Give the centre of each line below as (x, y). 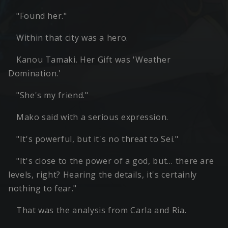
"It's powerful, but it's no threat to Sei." (97, 139)
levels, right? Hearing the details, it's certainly (103, 175)
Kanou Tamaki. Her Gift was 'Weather (94, 60)
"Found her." (42, 16)
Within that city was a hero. (72, 38)
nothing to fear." (42, 189)
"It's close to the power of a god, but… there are (115, 161)
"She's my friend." (52, 95)
